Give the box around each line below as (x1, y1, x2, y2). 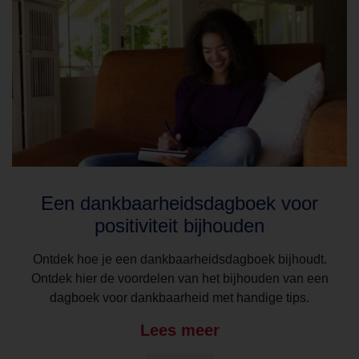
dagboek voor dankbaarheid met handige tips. (50, 291, 309, 305)
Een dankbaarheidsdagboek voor (41, 192, 318, 215)
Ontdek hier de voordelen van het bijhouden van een (30, 272, 329, 286)
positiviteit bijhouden (95, 215, 264, 237)
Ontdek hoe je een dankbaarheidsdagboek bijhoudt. (32, 252, 327, 267)
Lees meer (139, 321, 220, 339)
